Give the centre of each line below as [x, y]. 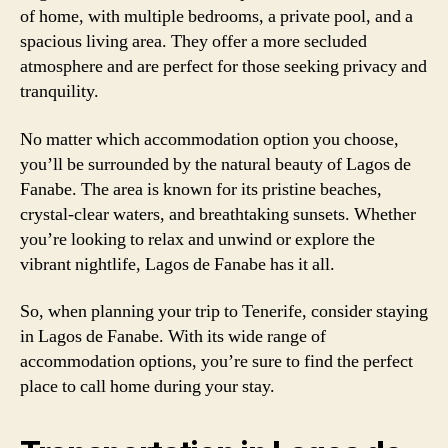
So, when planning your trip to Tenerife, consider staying [224, 311]
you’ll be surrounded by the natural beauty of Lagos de [215, 164]
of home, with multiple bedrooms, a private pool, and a [216, 16]
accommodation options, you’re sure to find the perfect [216, 361]
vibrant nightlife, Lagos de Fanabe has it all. [177, 264]
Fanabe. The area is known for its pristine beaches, [201, 189]
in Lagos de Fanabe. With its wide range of [173, 336]
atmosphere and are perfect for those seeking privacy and [223, 66]
